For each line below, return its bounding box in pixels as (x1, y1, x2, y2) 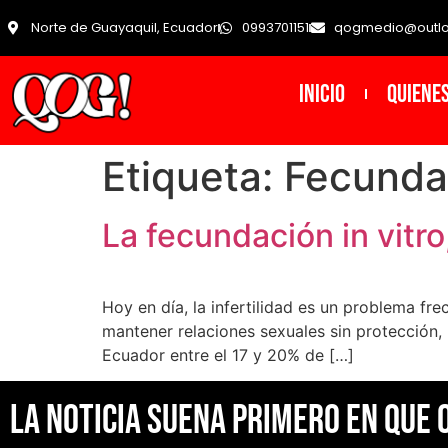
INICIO (298, 78, 345, 110)
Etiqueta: (102, 152, 284, 202)
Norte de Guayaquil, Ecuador (30, 18, 218, 38)
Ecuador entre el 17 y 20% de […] (102, 345, 354, 366)
